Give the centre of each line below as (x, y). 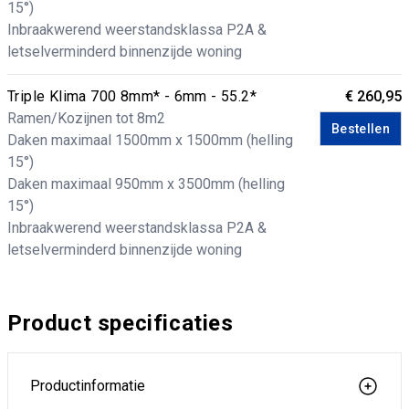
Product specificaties (121, 323)
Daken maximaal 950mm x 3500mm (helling (146, 184)
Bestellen (360, 129)
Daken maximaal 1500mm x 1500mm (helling (150, 140)
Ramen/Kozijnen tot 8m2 (86, 118)
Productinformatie (88, 386)
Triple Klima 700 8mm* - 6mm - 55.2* (132, 96)
